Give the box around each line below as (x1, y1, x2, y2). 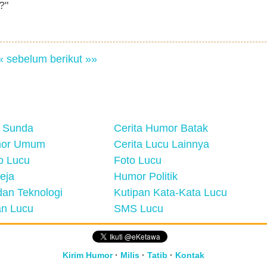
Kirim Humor (63, 250, 113, 260)
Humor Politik (114, 170, 178, 182)
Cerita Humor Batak (114, 122, 208, 134)
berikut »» (49, 53, 97, 65)
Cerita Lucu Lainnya (114, 138, 209, 150)
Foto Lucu (114, 154, 162, 166)
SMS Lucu (114, 203, 163, 215)
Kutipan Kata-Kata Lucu (114, 187, 227, 198)
